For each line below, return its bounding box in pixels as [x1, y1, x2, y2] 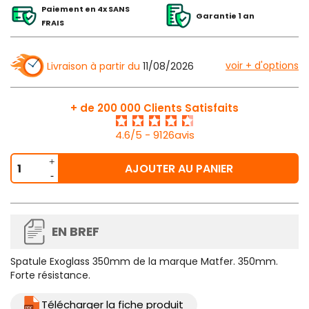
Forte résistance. [10, 268, 90, 283]
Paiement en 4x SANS [41, 3, 130, 15]
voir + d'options [226, 59, 299, 73]
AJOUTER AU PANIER [125, 161, 233, 177]
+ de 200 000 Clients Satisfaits [70, 101, 239, 116]
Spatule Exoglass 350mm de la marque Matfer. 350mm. [10, 255, 278, 269]
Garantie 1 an [196, 10, 255, 22]
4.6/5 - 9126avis [114, 128, 195, 143]
